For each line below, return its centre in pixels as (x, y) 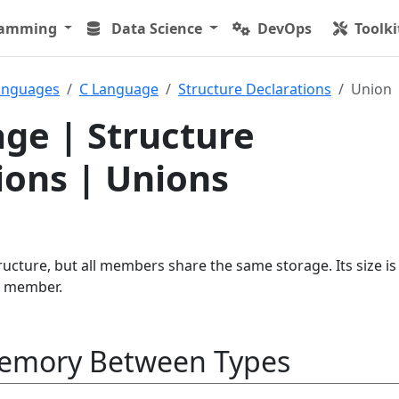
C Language (119, 89)
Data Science (157, 28)
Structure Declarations (255, 89)
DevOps (285, 28)
